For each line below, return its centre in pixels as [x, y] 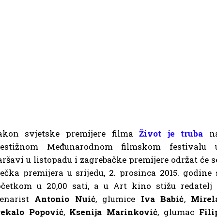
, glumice [118, 199]
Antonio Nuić [65, 199]
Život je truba [171, 133]
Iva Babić [162, 199]
